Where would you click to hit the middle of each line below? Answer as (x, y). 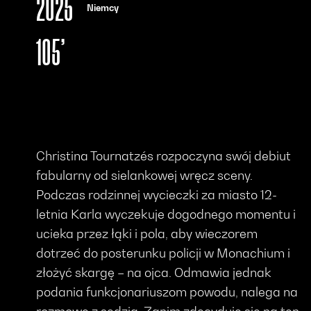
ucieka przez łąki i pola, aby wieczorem (147, 233)
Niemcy (102, 8)
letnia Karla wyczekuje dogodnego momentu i (166, 214)
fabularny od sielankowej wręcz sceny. (145, 175)
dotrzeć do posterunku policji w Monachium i (163, 253)
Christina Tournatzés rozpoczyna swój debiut (164, 155)
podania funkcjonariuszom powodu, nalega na (167, 292)
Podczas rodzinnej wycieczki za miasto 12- (157, 194)
